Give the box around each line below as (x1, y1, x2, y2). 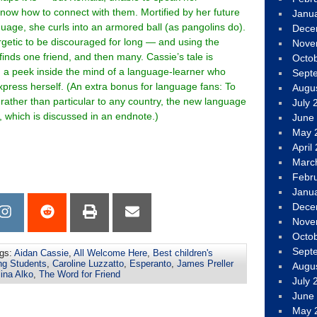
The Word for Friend (39, 269, 120, 279)
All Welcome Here (74, 248, 147, 258)
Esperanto (129, 258, 171, 269)
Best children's (153, 248, 213, 258)
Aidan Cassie (14, 248, 69, 258)
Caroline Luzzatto (52, 258, 124, 269)
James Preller (177, 258, 234, 269)
